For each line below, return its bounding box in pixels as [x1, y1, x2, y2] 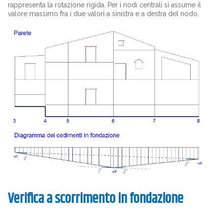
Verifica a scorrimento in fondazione [7, 189, 183, 210]
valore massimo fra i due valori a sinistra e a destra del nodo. [7, 10, 199, 18]
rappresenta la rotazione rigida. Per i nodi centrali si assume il [7, 1, 201, 9]
